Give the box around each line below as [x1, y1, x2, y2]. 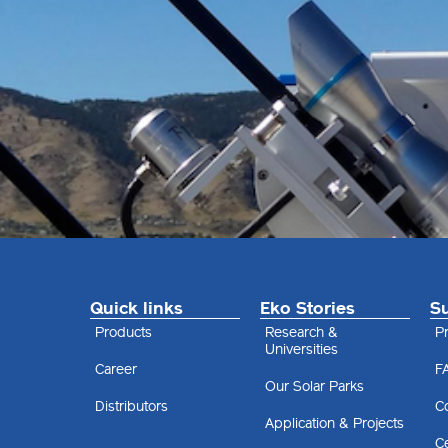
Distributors [95, 398, 168, 416]
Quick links [90, 298, 183, 319]
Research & [264, 324, 338, 342]
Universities [264, 341, 338, 359]
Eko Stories [259, 298, 355, 319]
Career [95, 361, 137, 379]
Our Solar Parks [264, 378, 364, 396]
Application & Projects [264, 415, 404, 433]
